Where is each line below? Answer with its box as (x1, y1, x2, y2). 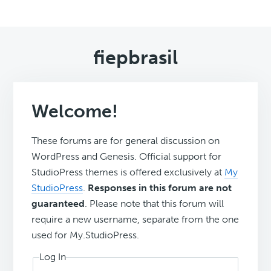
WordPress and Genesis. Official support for (31, 151, 222, 163)
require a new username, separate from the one (31, 214, 240, 226)
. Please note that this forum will (85, 198, 224, 210)
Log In (39, 251, 67, 263)
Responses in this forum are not (88, 182, 232, 194)
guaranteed (31, 198, 85, 210)
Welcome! (31, 100, 119, 123)
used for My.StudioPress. (31, 229, 140, 241)
